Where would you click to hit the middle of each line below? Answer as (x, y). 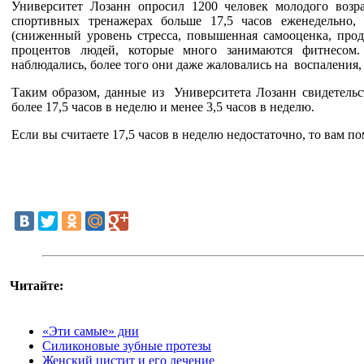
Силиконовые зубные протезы (127, 345)
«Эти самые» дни (91, 331)
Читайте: (37, 285)
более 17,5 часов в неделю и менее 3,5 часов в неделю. (163, 106)
